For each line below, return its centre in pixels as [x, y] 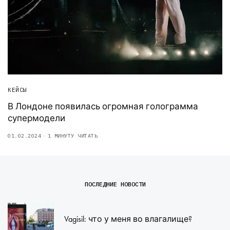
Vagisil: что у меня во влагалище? [128, 219]
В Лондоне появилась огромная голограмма [103, 106]
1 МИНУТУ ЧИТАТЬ [72, 136]
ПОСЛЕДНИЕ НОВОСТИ [115, 184]
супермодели [36, 118]
